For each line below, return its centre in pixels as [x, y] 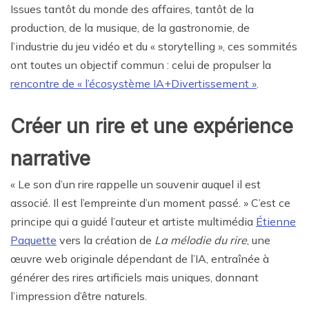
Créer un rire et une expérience [152, 126]
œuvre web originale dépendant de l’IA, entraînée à [140, 258]
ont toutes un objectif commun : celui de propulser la [141, 64]
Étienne [276, 221]
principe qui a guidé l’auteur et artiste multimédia [133, 221]
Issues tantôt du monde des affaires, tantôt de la [132, 9]
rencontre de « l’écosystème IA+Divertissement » [133, 83]
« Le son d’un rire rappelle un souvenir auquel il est [136, 184]
